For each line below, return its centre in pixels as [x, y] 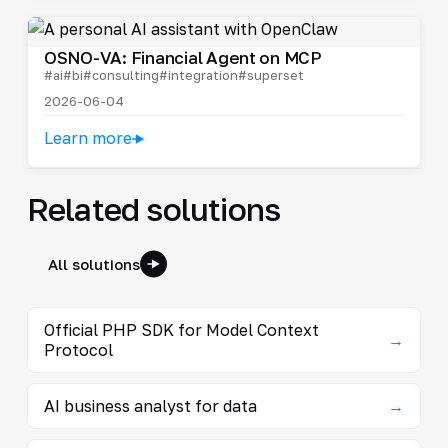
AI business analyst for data [150, 406]
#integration [198, 75]
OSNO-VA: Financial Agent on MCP [182, 58]
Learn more [87, 138]
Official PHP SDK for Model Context [181, 330]
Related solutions [153, 209]
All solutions [93, 264]
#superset [270, 75]
